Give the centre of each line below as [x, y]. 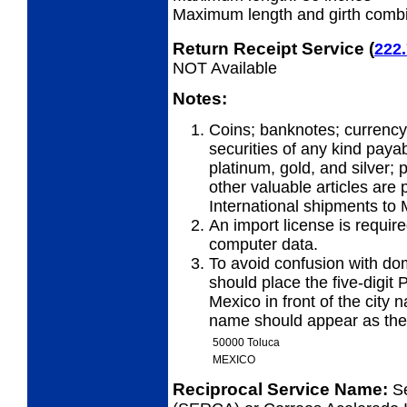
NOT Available [225, 68]
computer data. [263, 244]
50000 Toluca [246, 342]
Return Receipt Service [271, 48]
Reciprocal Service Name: [283, 390]
